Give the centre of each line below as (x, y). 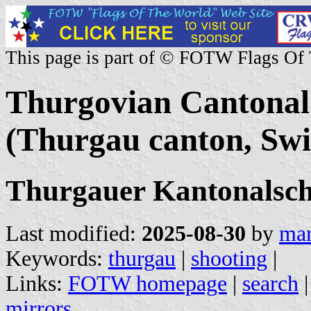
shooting (229, 258)
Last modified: (74, 233)
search (270, 283)
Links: (37, 283)
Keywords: (57, 258)
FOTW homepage (148, 283)
